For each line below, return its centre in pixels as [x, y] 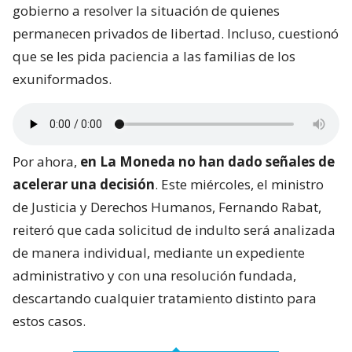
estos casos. [49, 321]
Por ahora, [46, 162]
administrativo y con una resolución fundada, [154, 276]
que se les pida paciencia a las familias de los [154, 57]
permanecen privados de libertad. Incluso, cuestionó [176, 34]
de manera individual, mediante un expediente [159, 253]
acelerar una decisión [84, 185]
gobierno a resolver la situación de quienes [146, 11]
